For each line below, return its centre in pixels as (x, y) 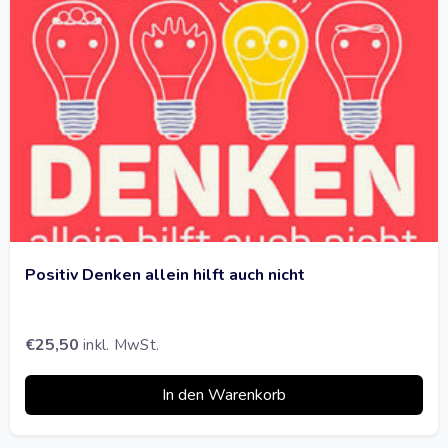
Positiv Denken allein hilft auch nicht (165, 274)
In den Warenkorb (224, 394)
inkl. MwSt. (121, 344)
